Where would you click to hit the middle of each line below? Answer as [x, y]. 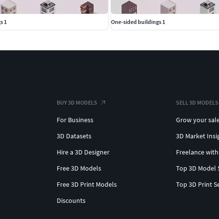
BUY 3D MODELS [77, 103]
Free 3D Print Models [87, 185]
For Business [75, 120]
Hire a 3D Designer [83, 152]
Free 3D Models [79, 168]
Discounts [71, 201]
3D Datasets [74, 136]
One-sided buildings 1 [138, 22]
